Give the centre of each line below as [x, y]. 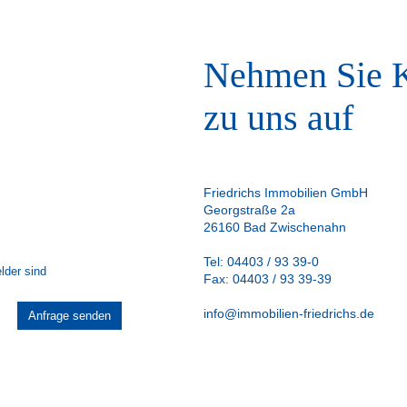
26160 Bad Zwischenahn [275, 227]
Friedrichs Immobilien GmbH [286, 193]
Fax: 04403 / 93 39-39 [268, 279]
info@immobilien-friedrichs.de [289, 313]
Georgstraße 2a [249, 210]
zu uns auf [278, 118]
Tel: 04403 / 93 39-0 [261, 262]
